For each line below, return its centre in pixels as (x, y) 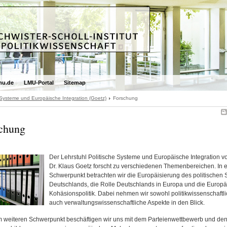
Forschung (125, 98)
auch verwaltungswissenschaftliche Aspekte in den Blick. (127, 203)
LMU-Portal (39, 83)
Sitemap (74, 83)
